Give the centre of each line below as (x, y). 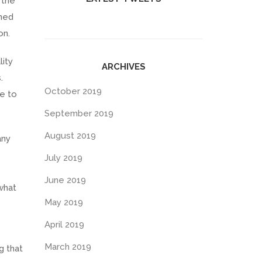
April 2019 (64, 225)
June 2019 (65, 180)
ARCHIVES (123, 67)
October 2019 (73, 91)
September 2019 (79, 113)
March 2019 (68, 247)
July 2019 (63, 158)
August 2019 (70, 136)
